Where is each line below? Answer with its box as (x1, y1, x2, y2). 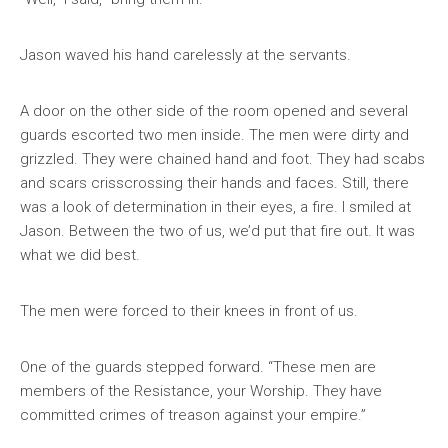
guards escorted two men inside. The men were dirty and (20, 126, 409, 144)
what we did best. (20, 246, 140, 264)
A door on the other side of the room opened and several (20, 102, 408, 120)
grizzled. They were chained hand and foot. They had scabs (20, 150, 425, 168)
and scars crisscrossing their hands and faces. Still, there (20, 174, 409, 192)
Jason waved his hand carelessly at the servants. (20, 46, 351, 64)
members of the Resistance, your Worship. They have (20, 382, 382, 400)
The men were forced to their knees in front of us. (20, 302, 358, 320)
